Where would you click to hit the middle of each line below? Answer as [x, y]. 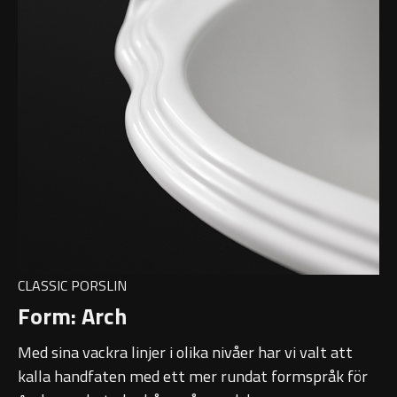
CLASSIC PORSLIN [72, 286]
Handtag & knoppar [88, 132]
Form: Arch [72, 316]
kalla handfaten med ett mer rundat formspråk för [193, 376]
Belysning [54, 86]
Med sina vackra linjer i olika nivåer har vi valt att [185, 352]
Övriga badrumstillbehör [102, 178]
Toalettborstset [74, 39]
